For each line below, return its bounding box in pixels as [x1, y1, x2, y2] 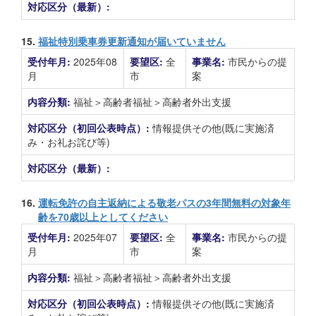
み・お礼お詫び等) [28, 135, 110, 149]
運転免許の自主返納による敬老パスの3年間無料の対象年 [38, 195, 291, 209]
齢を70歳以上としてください [38, 209, 168, 224]
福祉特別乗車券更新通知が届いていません [38, 34, 226, 48]
